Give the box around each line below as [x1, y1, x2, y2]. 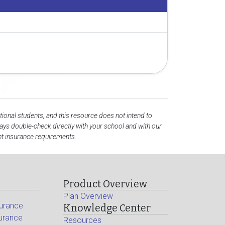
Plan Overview [63, 191, 114, 201]
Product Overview [63, 178, 148, 190]
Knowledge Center [63, 202, 151, 214]
